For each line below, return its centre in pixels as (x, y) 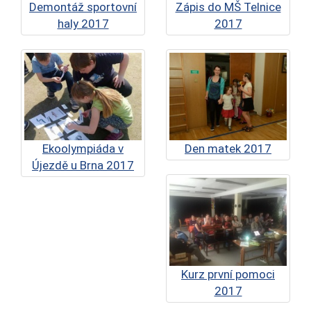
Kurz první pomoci (228, 274)
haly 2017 (83, 23)
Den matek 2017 (228, 149)
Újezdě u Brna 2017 (83, 166)
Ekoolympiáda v (83, 149)
